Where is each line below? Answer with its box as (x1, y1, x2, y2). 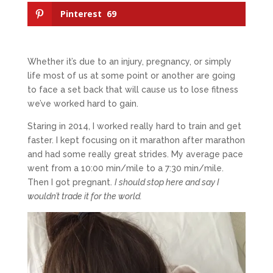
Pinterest (60, 8, 102, 20)
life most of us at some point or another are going (27, 71, 235, 81)
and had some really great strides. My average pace (27, 149, 243, 160)
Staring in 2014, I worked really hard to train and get (27, 121, 241, 132)
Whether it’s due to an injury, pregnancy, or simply (27, 57, 232, 67)
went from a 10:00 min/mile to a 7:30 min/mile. (27, 163, 224, 174)
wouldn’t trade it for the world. (27, 191, 146, 202)
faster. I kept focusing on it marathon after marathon (27, 135, 245, 146)
